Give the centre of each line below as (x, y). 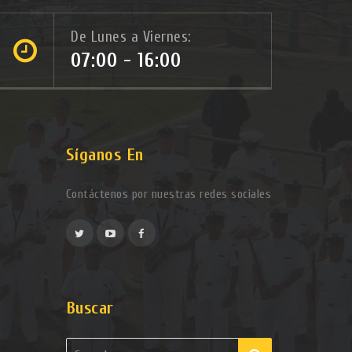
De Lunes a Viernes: (131, 37)
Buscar (90, 308)
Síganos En (104, 155)
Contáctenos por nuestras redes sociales (168, 194)
